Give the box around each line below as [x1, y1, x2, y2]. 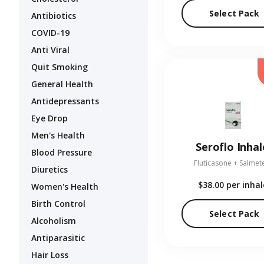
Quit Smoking [31, 61, 88, 73]
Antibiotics [31, 10, 76, 22]
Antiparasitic [31, 232, 85, 244]
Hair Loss [31, 249, 68, 261]
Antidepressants [31, 95, 99, 107]
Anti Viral [31, 44, 70, 56]
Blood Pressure [31, 147, 92, 159]
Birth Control [31, 198, 85, 210]
